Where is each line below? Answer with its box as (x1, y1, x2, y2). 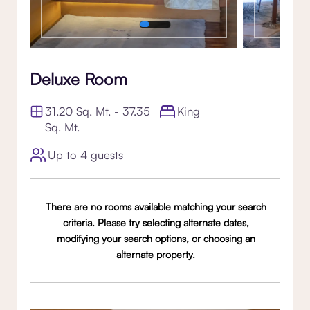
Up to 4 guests (48, 147, 124, 163)
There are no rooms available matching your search (45, 200, 266, 212)
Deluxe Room (30, 68, 127, 89)
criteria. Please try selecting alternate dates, (62, 216, 249, 228)
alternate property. (116, 248, 196, 260)
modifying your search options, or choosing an (56, 232, 255, 244)
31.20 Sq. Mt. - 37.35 (45, 103, 151, 118)
